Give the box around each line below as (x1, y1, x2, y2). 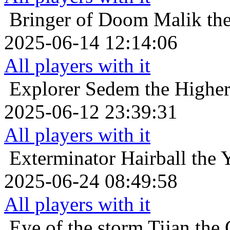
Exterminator (9, 147, 116, 169)
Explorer (9, 78, 80, 100)
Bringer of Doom (9, 8, 148, 31)
